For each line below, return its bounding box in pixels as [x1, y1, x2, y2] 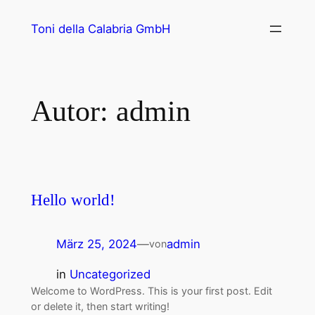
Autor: [30, 94, 116, 127]
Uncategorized [69, 266, 150, 281]
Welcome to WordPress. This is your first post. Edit [30, 284, 272, 297]
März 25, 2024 [56, 236, 137, 251]
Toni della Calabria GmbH [30, 22, 170, 36]
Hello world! [30, 190, 115, 209]
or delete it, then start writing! [30, 300, 169, 312]
